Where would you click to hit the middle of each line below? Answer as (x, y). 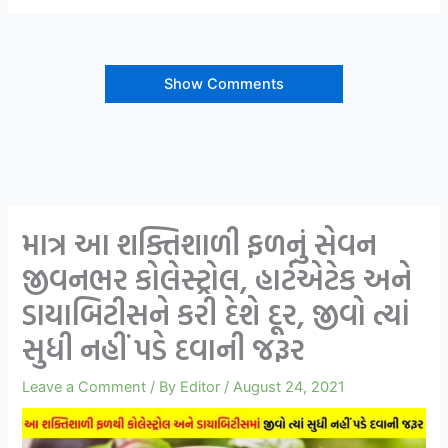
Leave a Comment (84, 386)
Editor (202, 386)
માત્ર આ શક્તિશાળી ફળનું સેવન (200, 243)
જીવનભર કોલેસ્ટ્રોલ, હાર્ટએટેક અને (217, 278)
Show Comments (224, 83)
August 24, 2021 (289, 386)
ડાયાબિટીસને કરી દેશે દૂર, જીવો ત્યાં (216, 313)
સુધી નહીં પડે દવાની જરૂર (164, 348)
